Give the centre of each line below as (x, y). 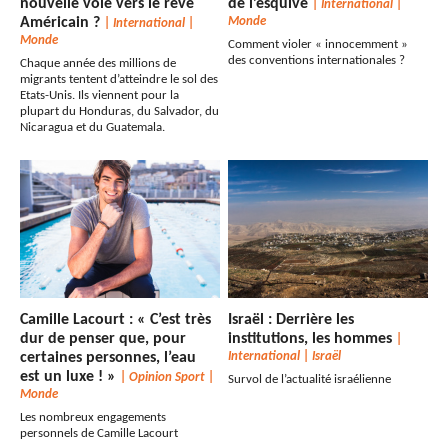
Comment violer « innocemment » (318, 45)
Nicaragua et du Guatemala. (92, 128)
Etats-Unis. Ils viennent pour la (99, 96)
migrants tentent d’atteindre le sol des (119, 80)
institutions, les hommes (312, 339)
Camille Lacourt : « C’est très (115, 320)
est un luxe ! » (70, 377)
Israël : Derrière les (291, 320)
